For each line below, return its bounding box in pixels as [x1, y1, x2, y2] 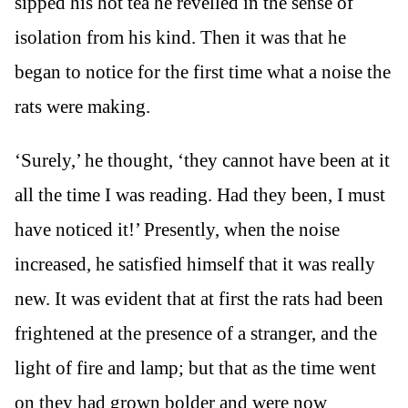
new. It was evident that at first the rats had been [15, 287, 383, 310]
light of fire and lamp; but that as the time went [15, 356, 376, 379]
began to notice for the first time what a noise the [15, 60, 391, 83]
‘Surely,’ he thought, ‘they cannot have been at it [15, 148, 390, 171]
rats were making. [15, 95, 150, 117]
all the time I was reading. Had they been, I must [15, 183, 385, 206]
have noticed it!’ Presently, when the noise [15, 218, 340, 240]
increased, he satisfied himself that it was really [15, 252, 375, 275]
